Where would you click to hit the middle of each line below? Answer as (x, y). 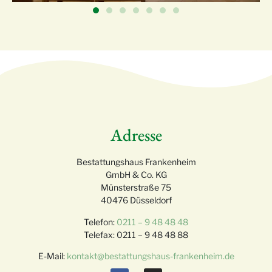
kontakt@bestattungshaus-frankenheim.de (150, 256)
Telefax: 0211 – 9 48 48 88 (136, 234)
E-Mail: (52, 256)
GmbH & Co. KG (136, 175)
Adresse (136, 135)
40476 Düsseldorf (136, 200)
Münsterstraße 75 (136, 188)
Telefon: (100, 222)
